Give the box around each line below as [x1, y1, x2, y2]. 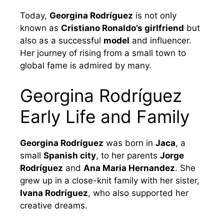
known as [20, 23, 61, 33]
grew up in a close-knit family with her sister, [20, 175, 199, 185]
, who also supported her [88, 187, 188, 198]
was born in [103, 137, 155, 148]
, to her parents [96, 150, 160, 160]
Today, [20, 10, 49, 21]
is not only [133, 10, 176, 21]
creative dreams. [20, 200, 87, 210]
